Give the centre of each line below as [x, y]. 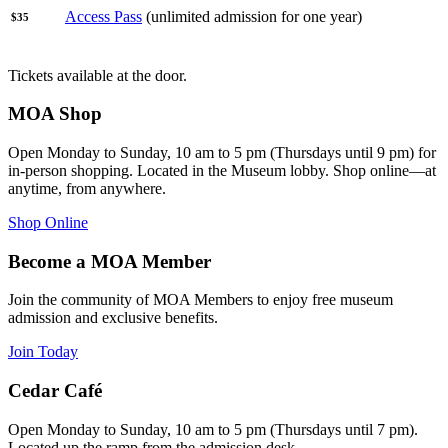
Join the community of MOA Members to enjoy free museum [200, 300]
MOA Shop [55, 114]
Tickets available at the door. [97, 75]
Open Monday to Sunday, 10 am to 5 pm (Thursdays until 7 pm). [213, 429]
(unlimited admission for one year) [252, 16]
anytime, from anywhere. [87, 189]
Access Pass [103, 16]
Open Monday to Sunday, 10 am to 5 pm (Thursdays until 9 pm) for [222, 153]
